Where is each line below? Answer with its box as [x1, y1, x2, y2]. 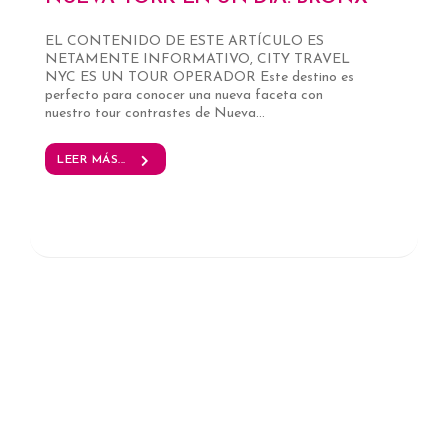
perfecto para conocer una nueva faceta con [45, 87, 323, 103]
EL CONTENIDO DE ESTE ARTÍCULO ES [45, 33, 324, 49]
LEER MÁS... [57, 153, 126, 166]
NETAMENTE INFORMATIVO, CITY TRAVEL [45, 51, 350, 67]
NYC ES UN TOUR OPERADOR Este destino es [45, 69, 354, 85]
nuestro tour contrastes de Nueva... [45, 105, 265, 121]
